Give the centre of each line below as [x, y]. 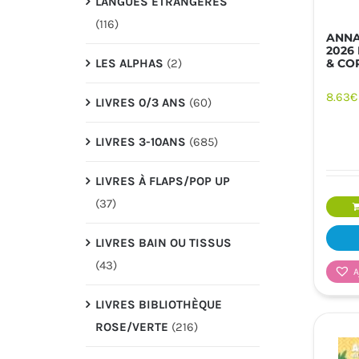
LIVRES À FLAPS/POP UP [162, 181]
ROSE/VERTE [131, 327]
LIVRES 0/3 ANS [140, 102]
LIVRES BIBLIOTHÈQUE [158, 304]
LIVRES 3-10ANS [140, 141]
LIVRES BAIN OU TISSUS [163, 242]
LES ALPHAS [129, 63]
